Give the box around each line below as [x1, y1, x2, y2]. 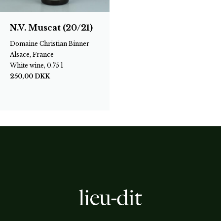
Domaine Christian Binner [10, 39, 89, 47]
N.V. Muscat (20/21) [10, 22, 93, 33]
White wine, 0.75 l [10, 61, 63, 69]
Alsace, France [10, 50, 54, 58]
